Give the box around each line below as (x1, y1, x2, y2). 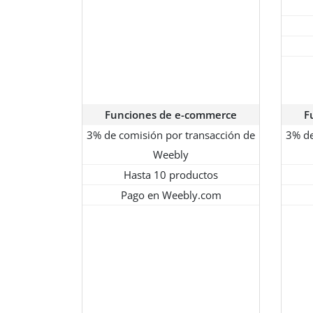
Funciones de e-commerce (105, 108, 237, 122)
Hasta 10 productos (124, 168, 218, 182)
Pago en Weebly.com (120, 188, 221, 203)
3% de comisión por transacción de (87, 128, 255, 143)
